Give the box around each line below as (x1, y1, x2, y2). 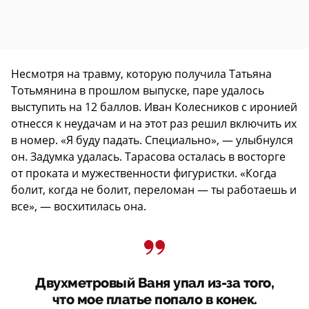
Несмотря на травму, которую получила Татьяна (11, 66, 272, 81)
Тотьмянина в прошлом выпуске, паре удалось (11, 82, 264, 98)
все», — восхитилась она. (11, 198, 146, 214)
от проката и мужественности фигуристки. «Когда (11, 165, 277, 181)
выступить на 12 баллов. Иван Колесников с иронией (11, 99, 297, 114)
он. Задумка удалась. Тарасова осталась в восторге (11, 148, 286, 164)
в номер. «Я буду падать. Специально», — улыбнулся (11, 132, 293, 148)
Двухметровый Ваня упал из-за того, (35, 275, 274, 291)
